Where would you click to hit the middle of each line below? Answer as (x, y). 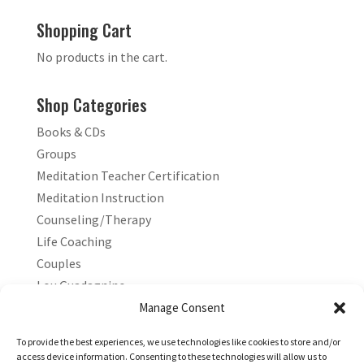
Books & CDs (71, 131)
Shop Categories (91, 104)
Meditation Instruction (100, 197)
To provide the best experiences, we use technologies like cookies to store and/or (178, 342)
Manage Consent (182, 308)
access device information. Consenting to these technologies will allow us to (171, 356)
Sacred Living (72, 329)
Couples (58, 263)
